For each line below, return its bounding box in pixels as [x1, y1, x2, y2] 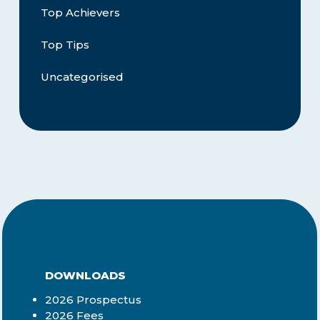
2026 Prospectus [45, 292, 142, 306]
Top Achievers [40, 5, 120, 19]
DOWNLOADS [45, 268, 126, 282]
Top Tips [40, 37, 89, 51]
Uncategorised [40, 69, 124, 84]
